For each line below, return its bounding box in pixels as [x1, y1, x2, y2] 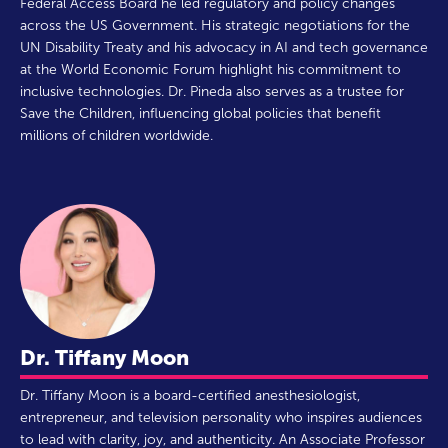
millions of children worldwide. [20, 127, 213, 145]
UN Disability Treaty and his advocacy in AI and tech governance [20, 39, 428, 57]
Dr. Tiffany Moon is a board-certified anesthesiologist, [20, 386, 360, 404]
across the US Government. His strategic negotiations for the [20, 17, 410, 35]
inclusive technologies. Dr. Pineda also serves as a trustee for [20, 83, 404, 101]
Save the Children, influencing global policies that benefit [20, 105, 381, 123]
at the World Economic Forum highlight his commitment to [20, 61, 401, 79]
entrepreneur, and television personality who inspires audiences [20, 408, 422, 426]
